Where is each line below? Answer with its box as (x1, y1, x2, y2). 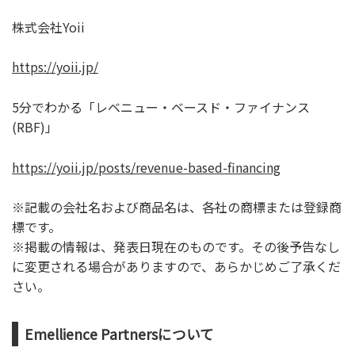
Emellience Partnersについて (25, 324, 214, 345)
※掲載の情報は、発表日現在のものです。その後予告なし (12, 237, 340, 257)
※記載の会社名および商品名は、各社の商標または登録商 (12, 197, 342, 217)
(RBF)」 (12, 116, 58, 136)
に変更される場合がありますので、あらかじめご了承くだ (12, 257, 341, 277)
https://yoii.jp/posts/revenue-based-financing (12, 157, 281, 177)
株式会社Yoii (12, 17, 85, 36)
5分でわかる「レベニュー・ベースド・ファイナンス (12, 97, 310, 116)
